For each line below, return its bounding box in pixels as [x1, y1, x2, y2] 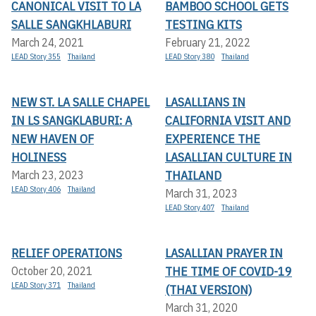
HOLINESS [11, 149, 66, 166]
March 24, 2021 [11, 35, 84, 50]
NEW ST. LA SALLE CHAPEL [11, 94, 150, 111]
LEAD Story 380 [165, 51, 214, 62]
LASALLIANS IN [165, 94, 245, 111]
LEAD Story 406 [11, 184, 61, 195]
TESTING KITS [165, 16, 242, 33]
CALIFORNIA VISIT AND [165, 112, 291, 129]
